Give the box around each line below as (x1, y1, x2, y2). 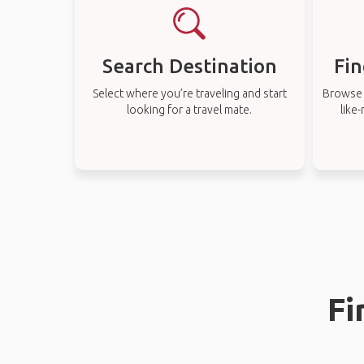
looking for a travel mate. (127, 103, 253, 116)
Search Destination (102, 55, 277, 77)
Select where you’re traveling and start (92, 87, 287, 100)
